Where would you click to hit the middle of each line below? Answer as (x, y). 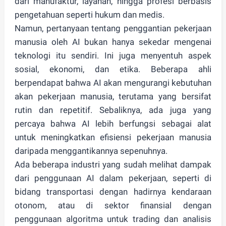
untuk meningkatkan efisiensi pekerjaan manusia (113, 137)
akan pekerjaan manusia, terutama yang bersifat (113, 96)
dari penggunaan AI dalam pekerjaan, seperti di (113, 178)
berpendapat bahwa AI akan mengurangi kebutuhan (113, 83)
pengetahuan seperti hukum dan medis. (89, 15)
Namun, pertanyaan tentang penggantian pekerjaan (113, 28)
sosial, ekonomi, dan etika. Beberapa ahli (113, 69)
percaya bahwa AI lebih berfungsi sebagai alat (113, 124)
